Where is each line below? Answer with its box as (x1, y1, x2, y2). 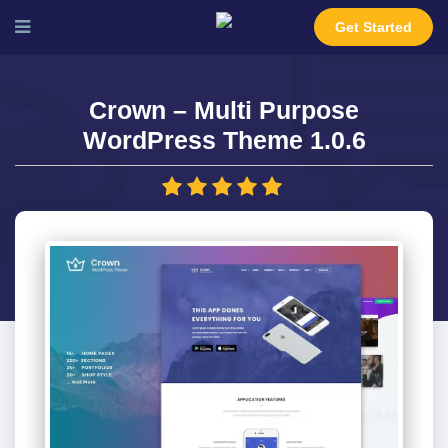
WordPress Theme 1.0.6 (82, 126, 366, 154)
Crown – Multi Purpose (89, 96, 359, 124)
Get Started (335, 19, 412, 35)
